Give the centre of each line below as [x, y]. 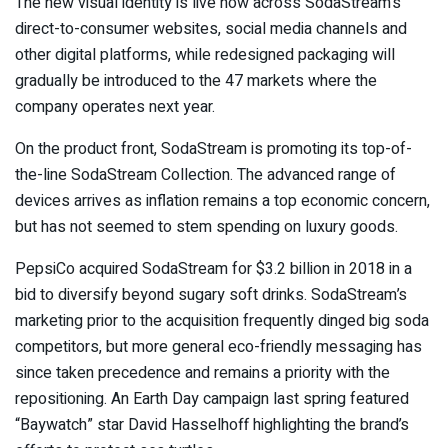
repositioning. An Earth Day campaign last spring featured [212, 399]
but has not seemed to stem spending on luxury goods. [206, 227]
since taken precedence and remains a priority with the [202, 373]
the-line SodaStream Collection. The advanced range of [205, 175]
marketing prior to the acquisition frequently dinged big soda [222, 321]
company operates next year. [115, 107]
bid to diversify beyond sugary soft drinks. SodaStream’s [211, 295]
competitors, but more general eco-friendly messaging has [218, 347]
